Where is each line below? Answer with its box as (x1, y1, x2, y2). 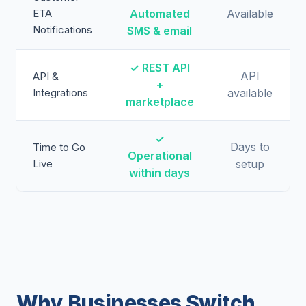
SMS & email (127, 24, 192, 38)
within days (129, 166, 190, 180)
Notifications (33, 23, 92, 36)
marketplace (125, 95, 194, 109)
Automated (129, 7, 190, 20)
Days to (230, 140, 270, 154)
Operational (127, 149, 192, 163)
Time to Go (33, 141, 85, 154)
